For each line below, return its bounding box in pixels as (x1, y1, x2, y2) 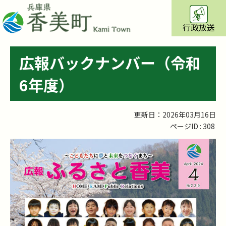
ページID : (170, 121, 203, 131)
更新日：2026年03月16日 (134, 109, 216, 120)
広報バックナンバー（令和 (19, 51, 201, 74)
